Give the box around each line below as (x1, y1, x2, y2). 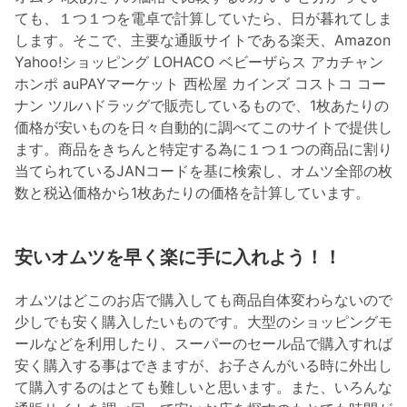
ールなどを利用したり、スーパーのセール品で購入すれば (15, 334, 392, 353)
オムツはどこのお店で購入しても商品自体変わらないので (15, 291, 392, 310)
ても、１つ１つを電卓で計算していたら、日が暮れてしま (15, 9, 392, 28)
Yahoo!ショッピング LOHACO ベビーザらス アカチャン (15, 53, 383, 72)
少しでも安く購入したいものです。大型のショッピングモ (15, 313, 392, 332)
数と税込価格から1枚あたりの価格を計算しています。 (15, 184, 370, 203)
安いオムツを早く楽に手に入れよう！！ (15, 246, 342, 269)
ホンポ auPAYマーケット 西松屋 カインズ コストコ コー (15, 74, 386, 94)
